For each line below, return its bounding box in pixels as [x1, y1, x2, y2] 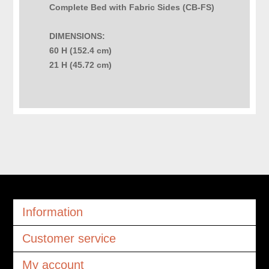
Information [22, 205, 83, 219]
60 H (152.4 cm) [49, 46, 112, 56]
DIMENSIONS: [49, 31, 106, 41]
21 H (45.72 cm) [49, 60, 112, 70]
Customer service [22, 232, 116, 246]
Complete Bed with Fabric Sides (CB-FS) [49, 2, 215, 13]
